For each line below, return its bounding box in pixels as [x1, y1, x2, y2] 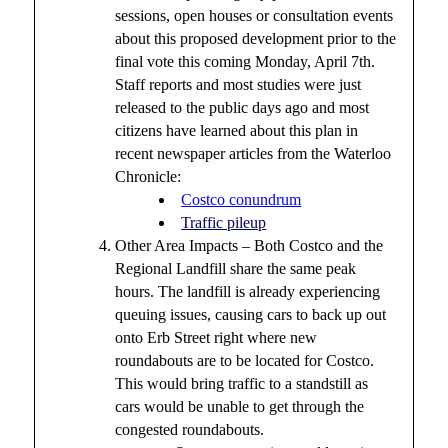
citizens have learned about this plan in [115, 122, 359, 140]
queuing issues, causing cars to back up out [115, 306, 387, 324]
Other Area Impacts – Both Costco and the [115, 237, 384, 255]
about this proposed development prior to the [115, 30, 397, 48]
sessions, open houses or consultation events [115, 7, 394, 25]
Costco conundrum [181, 191, 302, 209]
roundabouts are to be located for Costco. [115, 352, 375, 370]
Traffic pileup [181, 214, 267, 232]
